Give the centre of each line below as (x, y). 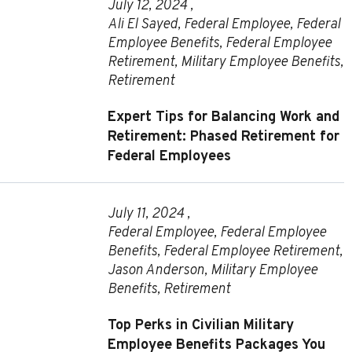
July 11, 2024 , (148, 214)
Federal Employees (169, 157)
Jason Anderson (156, 271)
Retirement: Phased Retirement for (223, 137)
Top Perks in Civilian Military (200, 326)
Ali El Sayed (142, 25)
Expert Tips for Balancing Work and (223, 118)
